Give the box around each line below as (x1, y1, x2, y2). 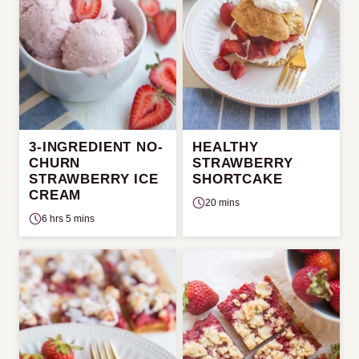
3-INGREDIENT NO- (29, 139, 163, 155)
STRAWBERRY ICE (29, 171, 159, 187)
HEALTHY (192, 139, 259, 155)
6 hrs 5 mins (42, 212, 95, 224)
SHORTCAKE (192, 171, 283, 187)
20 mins (205, 196, 240, 208)
